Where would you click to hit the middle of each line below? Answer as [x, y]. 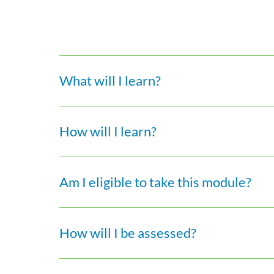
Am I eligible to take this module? [156, 182]
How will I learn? [108, 131]
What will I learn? [110, 80]
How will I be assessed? [128, 233]
